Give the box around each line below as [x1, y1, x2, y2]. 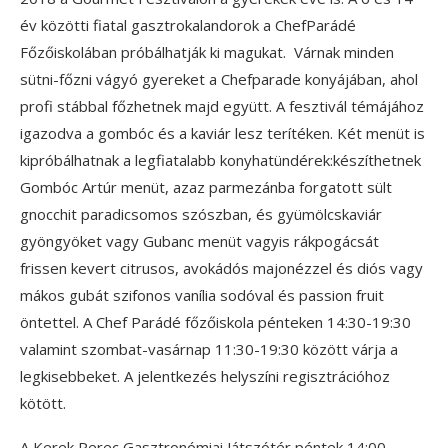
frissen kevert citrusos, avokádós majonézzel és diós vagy [20, 258, 423, 279]
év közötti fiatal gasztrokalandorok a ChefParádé [20, 15, 356, 36]
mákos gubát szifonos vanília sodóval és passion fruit [20, 285, 384, 306]
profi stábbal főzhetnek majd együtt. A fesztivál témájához [20, 96, 424, 117]
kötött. [20, 393, 66, 414]
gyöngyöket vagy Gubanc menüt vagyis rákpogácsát [20, 231, 379, 252]
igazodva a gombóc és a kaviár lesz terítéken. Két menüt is [20, 123, 425, 144]
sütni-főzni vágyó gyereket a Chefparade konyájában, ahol [20, 69, 418, 90]
